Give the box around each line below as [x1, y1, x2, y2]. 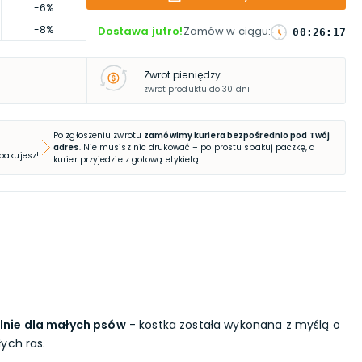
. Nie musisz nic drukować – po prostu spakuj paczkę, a [78, 141, 315, 154]
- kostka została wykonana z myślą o [125, 317, 340, 333]
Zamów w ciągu [183, 23, 269, 39]
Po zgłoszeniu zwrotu [53, 129, 141, 141]
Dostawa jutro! [97, 23, 183, 39]
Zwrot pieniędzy [143, 67, 221, 82]
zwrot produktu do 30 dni [143, 82, 250, 95]
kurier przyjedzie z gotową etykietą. [53, 154, 201, 166]
